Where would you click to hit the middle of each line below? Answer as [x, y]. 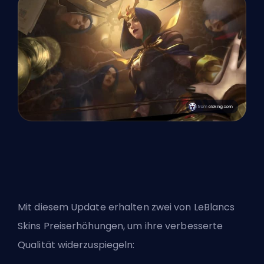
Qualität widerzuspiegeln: [76, 245]
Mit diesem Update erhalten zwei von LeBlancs [126, 207]
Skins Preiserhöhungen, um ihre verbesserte [121, 226]
